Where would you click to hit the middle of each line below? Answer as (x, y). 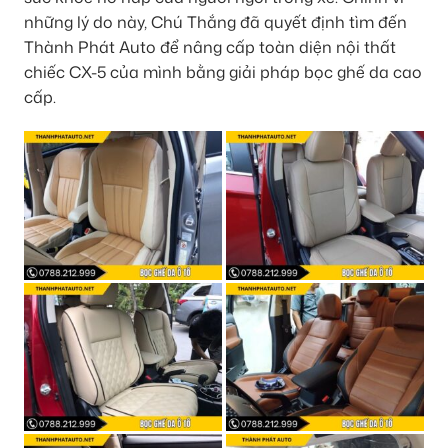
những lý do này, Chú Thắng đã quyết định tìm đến (215, 22)
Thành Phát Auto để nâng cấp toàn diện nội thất (210, 47)
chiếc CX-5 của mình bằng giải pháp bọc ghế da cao (223, 72)
